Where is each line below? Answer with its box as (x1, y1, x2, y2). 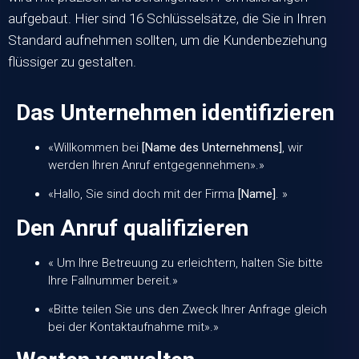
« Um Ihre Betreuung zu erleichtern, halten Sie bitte (48, 255, 323, 270)
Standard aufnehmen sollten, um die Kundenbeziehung (8, 32, 327, 49)
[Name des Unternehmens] (142, 139, 282, 155)
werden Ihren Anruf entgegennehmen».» (48, 157, 264, 172)
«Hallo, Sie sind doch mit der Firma (48, 187, 238, 202)
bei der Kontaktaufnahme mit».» (48, 320, 219, 334)
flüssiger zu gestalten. (8, 54, 136, 71)
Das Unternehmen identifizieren (16, 99, 334, 126)
